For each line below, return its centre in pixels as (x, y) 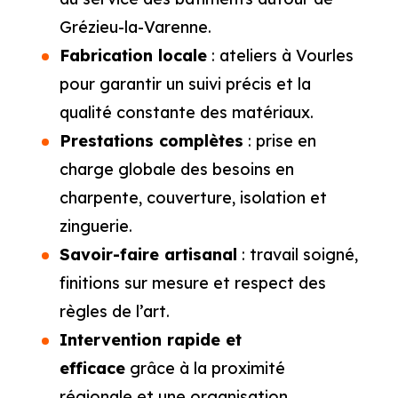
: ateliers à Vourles (280, 56)
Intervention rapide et (150, 340)
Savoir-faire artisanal (148, 255)
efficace (92, 369)
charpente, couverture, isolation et (193, 198)
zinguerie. (96, 227)
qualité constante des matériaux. (186, 113)
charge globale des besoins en (176, 170)
